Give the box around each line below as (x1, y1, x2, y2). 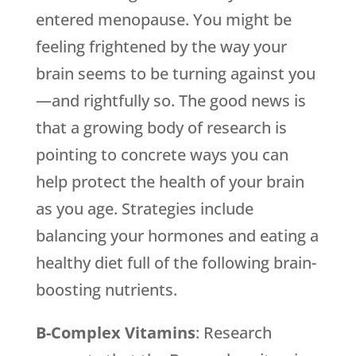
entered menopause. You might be (35, 9, 292, 30)
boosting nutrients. (35, 279, 177, 300)
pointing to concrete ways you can (35, 144, 288, 165)
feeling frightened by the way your (35, 36, 287, 57)
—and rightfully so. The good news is (35, 90, 306, 111)
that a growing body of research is (35, 117, 287, 138)
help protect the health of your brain (35, 171, 304, 192)
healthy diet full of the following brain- (35, 252, 316, 273)
